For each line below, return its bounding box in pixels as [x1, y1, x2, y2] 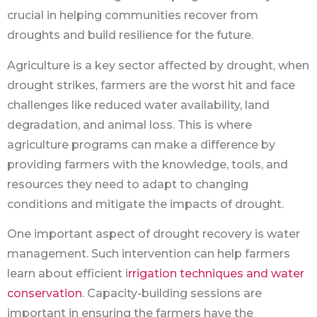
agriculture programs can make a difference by [7, 137, 275, 151]
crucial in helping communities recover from [7, 8, 258, 23]
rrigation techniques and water [128, 266, 304, 280]
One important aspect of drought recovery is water [7, 226, 300, 241]
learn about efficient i [7, 266, 128, 280]
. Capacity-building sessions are [82, 286, 262, 300]
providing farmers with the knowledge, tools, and [7, 157, 288, 171]
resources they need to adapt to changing [7, 177, 248, 191]
